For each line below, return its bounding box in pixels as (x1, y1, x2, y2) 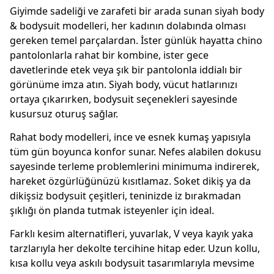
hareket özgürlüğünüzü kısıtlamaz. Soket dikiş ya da (10, 174, 251, 188)
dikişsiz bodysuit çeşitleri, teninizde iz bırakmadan (10, 189, 241, 202)
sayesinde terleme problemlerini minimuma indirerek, (10, 160, 259, 173)
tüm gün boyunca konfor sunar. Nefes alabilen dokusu (10, 145, 261, 158)
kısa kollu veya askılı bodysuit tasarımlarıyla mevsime (10, 256, 254, 270)
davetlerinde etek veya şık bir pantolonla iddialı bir (10, 63, 242, 76)
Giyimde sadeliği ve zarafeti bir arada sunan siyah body (10, 4, 264, 18)
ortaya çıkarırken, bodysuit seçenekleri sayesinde (10, 92, 237, 106)
